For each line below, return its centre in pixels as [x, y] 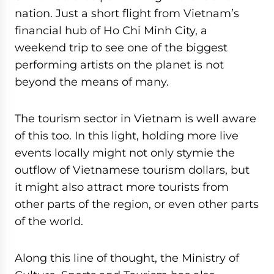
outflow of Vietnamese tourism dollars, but [132, 170]
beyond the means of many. [92, 82]
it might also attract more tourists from [122, 187]
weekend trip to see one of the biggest [121, 47]
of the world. [49, 221]
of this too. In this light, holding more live [127, 135]
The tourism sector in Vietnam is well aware [135, 118]
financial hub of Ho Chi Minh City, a [111, 30]
